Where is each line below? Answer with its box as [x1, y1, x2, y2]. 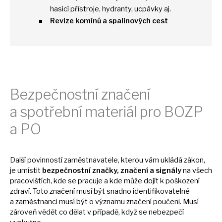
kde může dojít [110, 176, 160, 185]
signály [156, 166, 183, 175]
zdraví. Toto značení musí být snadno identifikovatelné [10, 186, 190, 196]
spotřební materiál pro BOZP [20, 103, 203, 120]
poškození [166, 176, 200, 185]
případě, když [93, 207, 139, 217]
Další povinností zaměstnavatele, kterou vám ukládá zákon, [10, 155, 205, 165]
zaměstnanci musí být [15, 197, 89, 206]
